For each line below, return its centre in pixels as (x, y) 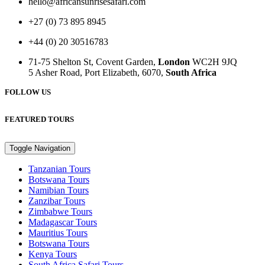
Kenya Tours (53, 254)
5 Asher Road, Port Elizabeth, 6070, (97, 72)
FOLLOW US (28, 92)
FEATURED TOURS (39, 119)
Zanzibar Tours (57, 201)
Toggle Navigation (40, 148)
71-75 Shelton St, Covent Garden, (93, 62)
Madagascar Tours (63, 222)
